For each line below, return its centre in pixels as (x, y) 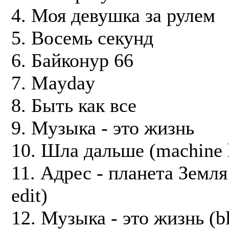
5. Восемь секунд (82, 38)
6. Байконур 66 (72, 60)
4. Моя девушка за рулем (113, 15)
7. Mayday (53, 83)
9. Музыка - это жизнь (103, 128)
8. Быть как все (74, 105)
